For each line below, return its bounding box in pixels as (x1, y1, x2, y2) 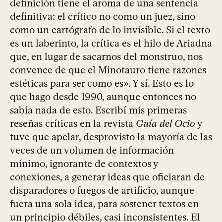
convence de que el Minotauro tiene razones (10, 64, 206, 76)
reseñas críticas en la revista (10, 117, 136, 130)
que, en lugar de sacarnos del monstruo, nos (10, 51, 203, 63)
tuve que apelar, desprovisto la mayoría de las (10, 131, 212, 143)
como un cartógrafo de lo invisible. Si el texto (10, 24, 210, 36)
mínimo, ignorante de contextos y (10, 158, 158, 170)
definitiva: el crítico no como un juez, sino (10, 10, 195, 23)
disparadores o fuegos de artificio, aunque (10, 184, 194, 197)
